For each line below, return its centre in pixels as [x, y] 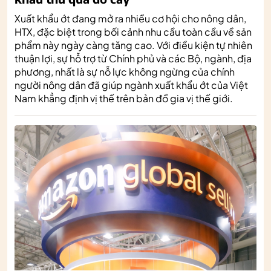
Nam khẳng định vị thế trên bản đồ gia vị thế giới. [125, 98]
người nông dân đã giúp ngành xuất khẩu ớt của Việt [131, 85]
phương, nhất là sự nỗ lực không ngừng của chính [125, 71]
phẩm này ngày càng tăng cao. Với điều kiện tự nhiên [133, 45]
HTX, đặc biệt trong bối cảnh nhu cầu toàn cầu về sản [133, 31]
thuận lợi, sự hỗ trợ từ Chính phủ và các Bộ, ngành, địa [133, 58]
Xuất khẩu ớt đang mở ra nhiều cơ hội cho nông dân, [130, 18]
